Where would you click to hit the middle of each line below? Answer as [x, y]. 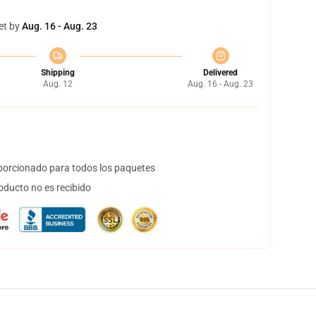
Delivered [220, 73]
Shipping [57, 73]
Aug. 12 [57, 84]
